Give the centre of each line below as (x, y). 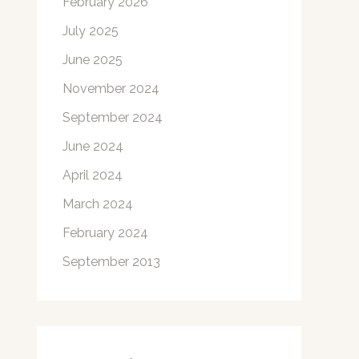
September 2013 (111, 262)
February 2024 (105, 233)
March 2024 (98, 204)
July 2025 (91, 31)
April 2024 (93, 175)
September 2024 (113, 118)
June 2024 (93, 147)
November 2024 (111, 89)
